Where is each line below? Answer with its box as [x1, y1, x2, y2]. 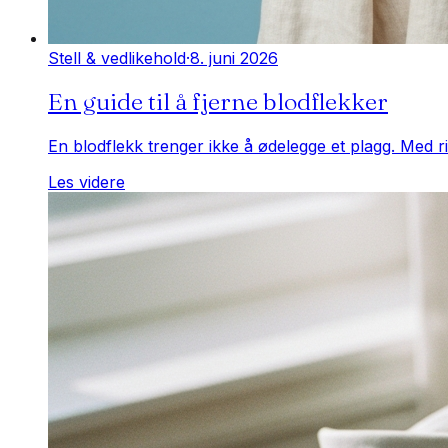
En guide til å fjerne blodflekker [48, 87, 388, 117]
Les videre [48, 172, 125, 193]
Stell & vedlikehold [48, 47, 186, 68]
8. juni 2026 [190, 47, 278, 68]
